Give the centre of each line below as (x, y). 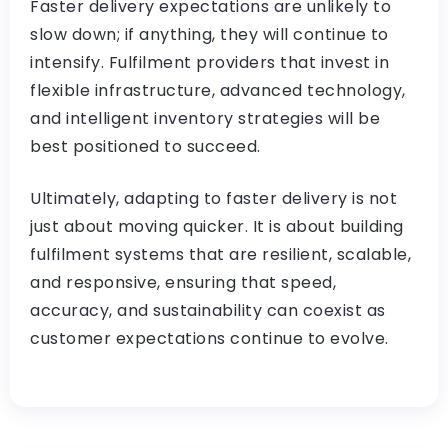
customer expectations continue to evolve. (209, 338)
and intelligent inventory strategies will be (205, 118)
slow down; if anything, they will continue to (209, 34)
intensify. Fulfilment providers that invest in (209, 62)
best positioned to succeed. (145, 146)
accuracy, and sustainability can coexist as (208, 310)
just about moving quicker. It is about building (217, 226)
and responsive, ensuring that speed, (183, 282)
